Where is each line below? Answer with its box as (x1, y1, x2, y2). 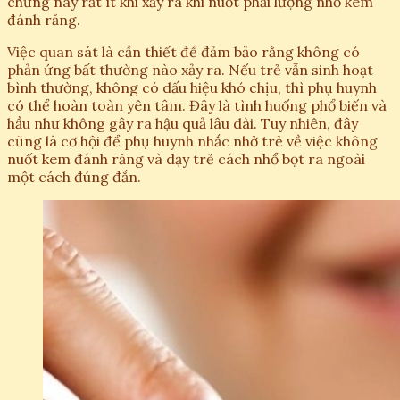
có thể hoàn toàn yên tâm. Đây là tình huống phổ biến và (7, 96, 387, 115)
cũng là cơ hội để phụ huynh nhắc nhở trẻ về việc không (7, 132, 378, 151)
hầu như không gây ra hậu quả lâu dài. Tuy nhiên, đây (7, 114, 358, 133)
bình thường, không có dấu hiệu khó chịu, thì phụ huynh (7, 79, 377, 97)
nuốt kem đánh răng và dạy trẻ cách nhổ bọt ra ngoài (7, 150, 365, 169)
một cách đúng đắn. (7, 168, 141, 187)
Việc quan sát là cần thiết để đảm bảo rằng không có (7, 43, 360, 62)
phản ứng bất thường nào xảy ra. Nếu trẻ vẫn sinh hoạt (7, 61, 373, 79)
